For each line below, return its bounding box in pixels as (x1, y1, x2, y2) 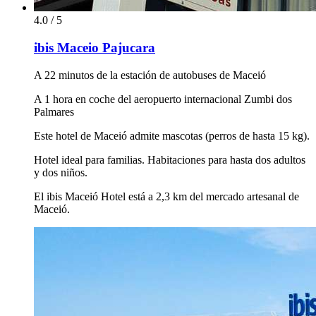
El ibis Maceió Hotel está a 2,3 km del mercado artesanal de (34, 190, 299, 202)
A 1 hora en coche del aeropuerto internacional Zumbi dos (34, 92, 292, 105)
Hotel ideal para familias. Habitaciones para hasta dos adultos (34, 153, 305, 166)
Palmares (34, 105, 74, 118)
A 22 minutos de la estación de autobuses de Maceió (34, 68, 266, 81)
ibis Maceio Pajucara (34, 40, 155, 56)
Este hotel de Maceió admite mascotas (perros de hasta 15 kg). (34, 129, 310, 142)
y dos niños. (34, 166, 87, 178)
